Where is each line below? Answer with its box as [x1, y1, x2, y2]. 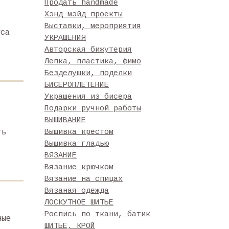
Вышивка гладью [44, 140, 109, 148]
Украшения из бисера [44, 93, 132, 101]
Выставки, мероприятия [44, 22, 141, 31]
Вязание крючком [44, 163, 113, 172]
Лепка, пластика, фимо [44, 57, 141, 66]
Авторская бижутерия [44, 45, 132, 54]
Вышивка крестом [44, 128, 113, 136]
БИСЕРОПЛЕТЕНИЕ [44, 81, 109, 89]
